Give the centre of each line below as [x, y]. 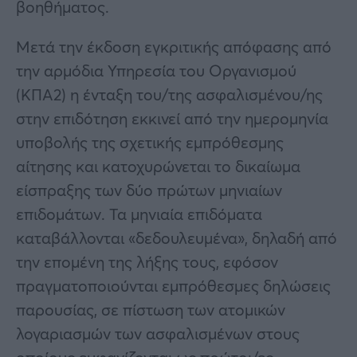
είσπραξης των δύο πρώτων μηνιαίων [149, 190]
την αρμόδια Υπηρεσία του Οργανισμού [156, 70]
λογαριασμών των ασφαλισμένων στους [158, 333]
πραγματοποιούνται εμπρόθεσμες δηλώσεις [173, 285]
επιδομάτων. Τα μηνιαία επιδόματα [139, 214]
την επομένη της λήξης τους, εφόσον [147, 261]
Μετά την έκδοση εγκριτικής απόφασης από [174, 46]
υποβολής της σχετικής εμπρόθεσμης [150, 142]
